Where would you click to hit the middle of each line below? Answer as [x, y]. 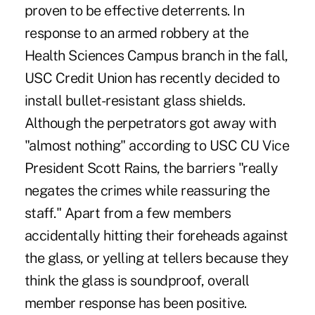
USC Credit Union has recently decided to [152, 78]
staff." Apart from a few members [128, 213]
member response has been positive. [135, 303]
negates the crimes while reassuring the [147, 190]
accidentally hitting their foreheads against [156, 235]
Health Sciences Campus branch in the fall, [156, 55]
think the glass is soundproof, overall [137, 280]
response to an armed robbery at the [136, 33]
